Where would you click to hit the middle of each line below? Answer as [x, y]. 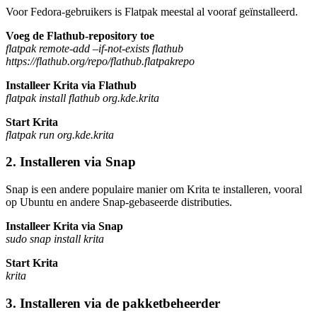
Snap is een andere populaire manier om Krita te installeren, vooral [154, 190]
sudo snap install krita [55, 239]
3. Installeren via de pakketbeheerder [113, 303]
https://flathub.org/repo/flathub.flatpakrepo [100, 61]
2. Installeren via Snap [71, 162]
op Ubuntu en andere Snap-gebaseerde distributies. [119, 202]
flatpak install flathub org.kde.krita [82, 98]
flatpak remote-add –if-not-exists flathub [94, 48]
